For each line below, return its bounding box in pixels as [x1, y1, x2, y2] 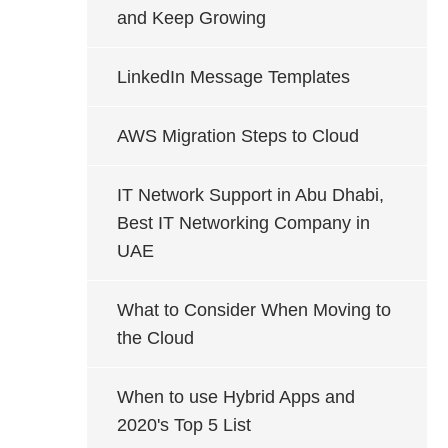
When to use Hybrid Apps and [117, 387, 355, 407]
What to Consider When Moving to [117, 300, 391, 320]
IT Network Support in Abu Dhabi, [117, 185, 384, 205]
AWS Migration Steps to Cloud [117, 126, 359, 146]
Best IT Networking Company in [117, 213, 370, 233]
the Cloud [117, 328, 194, 348]
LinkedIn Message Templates [117, 67, 350, 87]
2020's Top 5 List [117, 415, 251, 435]
